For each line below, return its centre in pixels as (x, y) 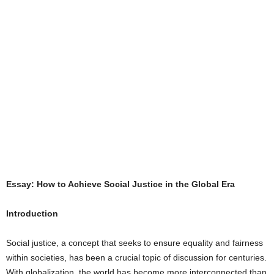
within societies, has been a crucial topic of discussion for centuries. (136, 257)
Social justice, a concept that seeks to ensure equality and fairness (135, 243)
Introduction (32, 213)
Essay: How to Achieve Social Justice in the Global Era (120, 184)
